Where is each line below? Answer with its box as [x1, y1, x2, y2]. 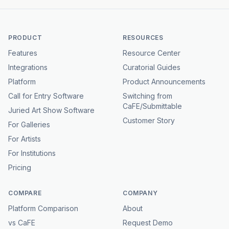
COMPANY [123, 189, 158, 197]
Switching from [123, 91, 172, 100]
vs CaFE [8, 218, 35, 227]
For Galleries [8, 120, 50, 129]
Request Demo [123, 218, 173, 227]
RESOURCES [123, 34, 164, 41]
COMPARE [8, 189, 42, 197]
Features [8, 49, 37, 57]
